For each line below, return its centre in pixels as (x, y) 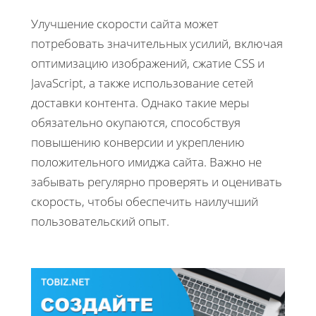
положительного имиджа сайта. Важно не (146, 162)
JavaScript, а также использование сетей (142, 83)
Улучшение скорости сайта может (125, 23)
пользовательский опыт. (100, 221)
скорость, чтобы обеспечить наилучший (145, 201)
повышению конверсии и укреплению (138, 142)
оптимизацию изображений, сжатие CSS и (148, 63)
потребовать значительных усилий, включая (157, 43)
